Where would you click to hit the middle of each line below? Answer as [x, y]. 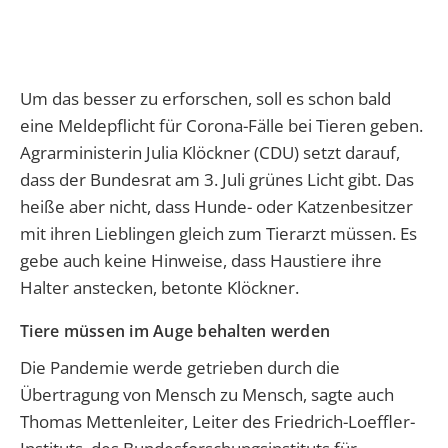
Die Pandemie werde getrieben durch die [180, 368]
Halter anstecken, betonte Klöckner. [159, 288]
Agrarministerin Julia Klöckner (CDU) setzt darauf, [210, 153]
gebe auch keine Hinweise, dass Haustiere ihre [201, 261]
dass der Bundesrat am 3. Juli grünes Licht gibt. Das [217, 180]
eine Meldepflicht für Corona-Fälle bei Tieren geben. [221, 126]
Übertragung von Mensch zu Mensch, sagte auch [207, 395]
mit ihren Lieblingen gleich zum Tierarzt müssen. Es [218, 234]
